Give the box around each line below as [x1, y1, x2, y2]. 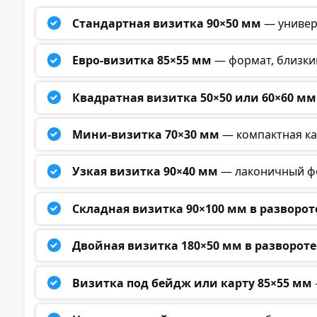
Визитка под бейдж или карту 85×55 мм [72, 275, 313, 291]
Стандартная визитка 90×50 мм [72, 15, 262, 31]
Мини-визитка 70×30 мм [72, 127, 220, 143]
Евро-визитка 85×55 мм [72, 52, 212, 69]
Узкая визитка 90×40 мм [72, 163, 219, 180]
